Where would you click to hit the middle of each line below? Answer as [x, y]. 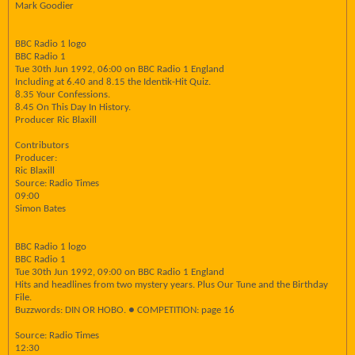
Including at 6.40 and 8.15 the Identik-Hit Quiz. [113, 82]
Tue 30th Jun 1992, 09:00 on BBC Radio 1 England [120, 272]
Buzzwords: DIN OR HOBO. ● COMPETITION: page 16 [125, 310]
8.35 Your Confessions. [63, 95]
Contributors [42, 145]
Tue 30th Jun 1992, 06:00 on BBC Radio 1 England [120, 69]
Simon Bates [40, 209]
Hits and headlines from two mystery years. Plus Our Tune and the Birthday [172, 285]
